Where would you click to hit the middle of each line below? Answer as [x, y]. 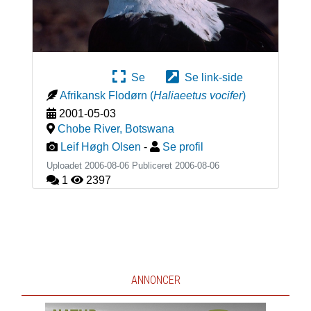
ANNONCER [155, 280]
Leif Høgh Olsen [100, 146]
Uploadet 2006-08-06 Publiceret [110, 165]
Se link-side [211, 77]
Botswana [149, 128]
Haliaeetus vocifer [197, 95]
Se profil [183, 146]
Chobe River [88, 128]
